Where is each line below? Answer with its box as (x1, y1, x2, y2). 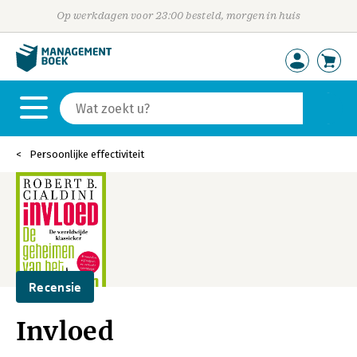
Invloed (16, 316, 115, 347)
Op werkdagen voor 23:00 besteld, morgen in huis (56, 10, 301, 22)
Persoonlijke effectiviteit (29, 148, 144, 160)
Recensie (29, 280, 82, 294)
